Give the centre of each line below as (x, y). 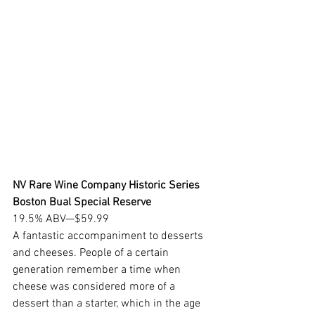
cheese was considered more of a (95, 287)
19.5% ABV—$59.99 (61, 219)
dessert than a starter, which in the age (108, 303)
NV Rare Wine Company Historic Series (108, 185)
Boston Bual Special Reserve (82, 202)
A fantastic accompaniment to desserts (109, 236)
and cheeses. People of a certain (92, 253)
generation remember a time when (98, 270)
